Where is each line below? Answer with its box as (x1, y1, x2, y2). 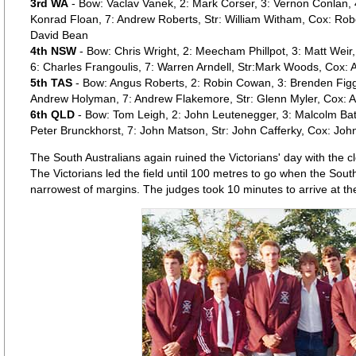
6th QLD (29, 108, 75, 121)
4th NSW (29, 44, 76, 57)
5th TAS (29, 76, 72, 89)
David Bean (29, 29, 88, 41)
